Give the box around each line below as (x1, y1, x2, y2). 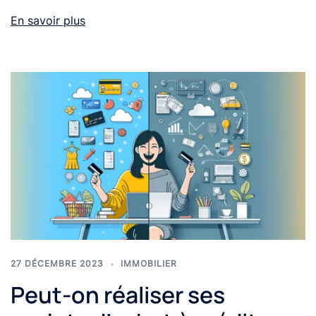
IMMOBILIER (121, 258, 177, 269)
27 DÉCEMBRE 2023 (11, 258, 104, 269)
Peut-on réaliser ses (11, 279, 225, 311)
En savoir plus (11, 13, 85, 28)
